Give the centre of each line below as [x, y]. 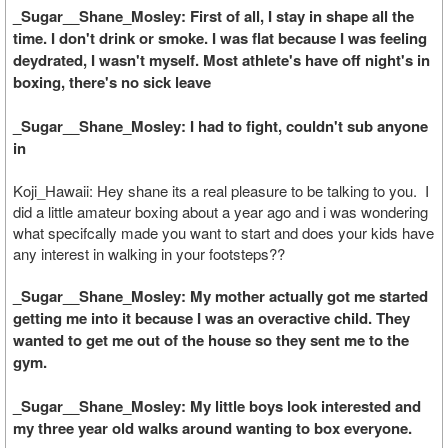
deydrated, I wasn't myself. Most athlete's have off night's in [221, 60]
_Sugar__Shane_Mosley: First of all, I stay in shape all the [213, 16]
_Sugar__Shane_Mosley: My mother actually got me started [220, 296]
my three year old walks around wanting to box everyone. [212, 428]
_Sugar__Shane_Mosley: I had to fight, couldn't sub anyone [220, 126]
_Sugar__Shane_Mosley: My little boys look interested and [217, 406]
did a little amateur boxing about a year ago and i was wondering [220, 211]
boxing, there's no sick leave [112, 82]
